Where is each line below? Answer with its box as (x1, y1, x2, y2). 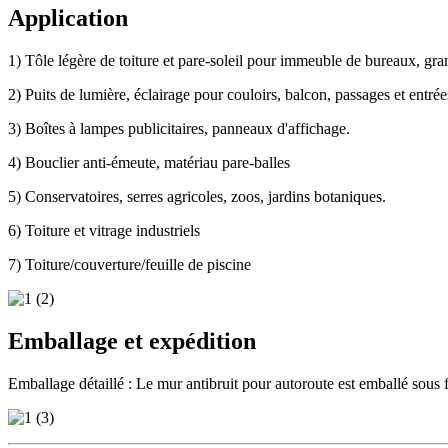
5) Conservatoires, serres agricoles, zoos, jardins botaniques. (8, 187, 386, 205)
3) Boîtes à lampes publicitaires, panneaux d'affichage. (8, 119, 350, 137)
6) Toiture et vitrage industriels (8, 221, 200, 239)
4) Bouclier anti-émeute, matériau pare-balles (8, 153, 290, 171)
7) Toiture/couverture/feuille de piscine (8, 255, 251, 273)
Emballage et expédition (8, 327, 256, 354)
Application (8, 4, 128, 31)
